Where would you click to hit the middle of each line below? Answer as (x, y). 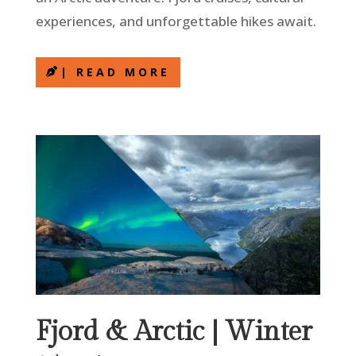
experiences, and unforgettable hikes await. (176, 21)
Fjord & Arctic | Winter (174, 333)
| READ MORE (115, 72)
